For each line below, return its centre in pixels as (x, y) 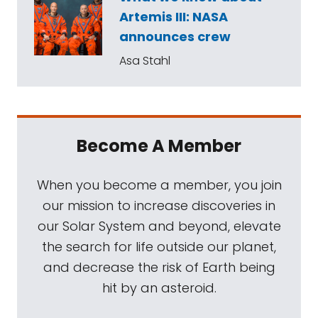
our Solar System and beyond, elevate (159, 226)
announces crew (175, 36)
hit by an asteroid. (159, 287)
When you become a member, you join (159, 185)
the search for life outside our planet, (159, 246)
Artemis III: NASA (174, 16)
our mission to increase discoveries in (159, 205)
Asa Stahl (145, 60)
